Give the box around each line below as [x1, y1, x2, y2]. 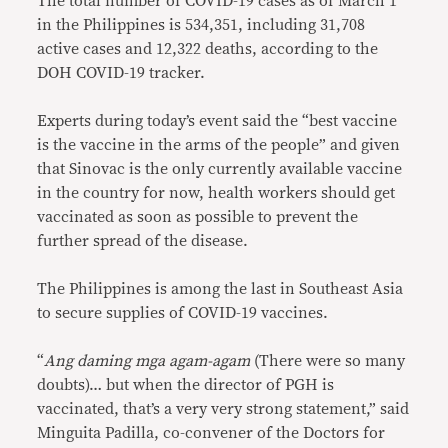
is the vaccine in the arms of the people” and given [37, 136, 401, 153]
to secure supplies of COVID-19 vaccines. [37, 304, 329, 321]
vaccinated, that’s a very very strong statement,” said [37, 400, 410, 417]
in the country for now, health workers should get [37, 184, 396, 201]
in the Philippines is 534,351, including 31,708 [37, 16, 366, 33]
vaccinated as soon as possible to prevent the [37, 208, 359, 225]
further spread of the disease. [37, 232, 249, 249]
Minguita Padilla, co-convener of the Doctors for [37, 424, 386, 441]
